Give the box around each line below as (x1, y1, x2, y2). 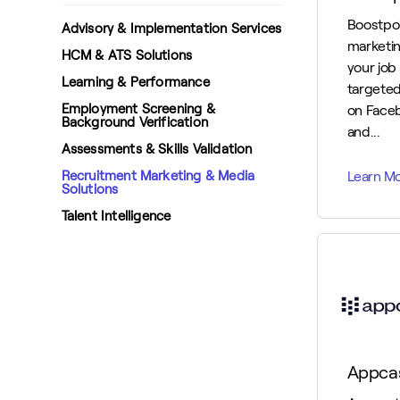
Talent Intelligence (61, 209, 171, 224)
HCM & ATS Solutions (61, 48, 193, 63)
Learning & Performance (61, 75, 210, 90)
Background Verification (61, 115, 209, 130)
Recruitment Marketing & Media (61, 169, 255, 184)
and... (346, 124, 380, 139)
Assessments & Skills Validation (61, 142, 253, 157)
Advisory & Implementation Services (61, 21, 282, 37)
